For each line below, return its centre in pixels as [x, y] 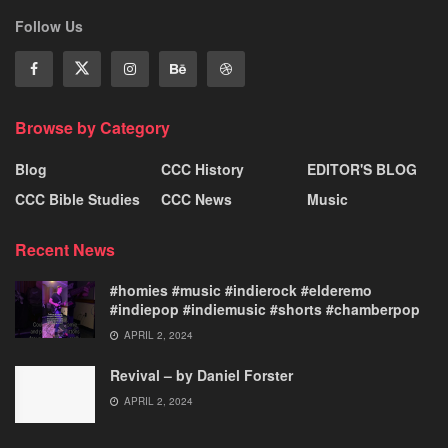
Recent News [65, 250]
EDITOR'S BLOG [362, 169]
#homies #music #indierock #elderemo [241, 290]
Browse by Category [92, 128]
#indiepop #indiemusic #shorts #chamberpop [265, 309]
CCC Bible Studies [77, 199]
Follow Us [49, 26]
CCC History [202, 169]
